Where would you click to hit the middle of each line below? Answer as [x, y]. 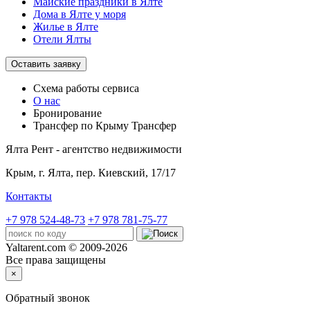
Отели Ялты [62, 39]
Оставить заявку [46, 64]
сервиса [121, 88]
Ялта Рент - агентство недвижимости [94, 149]
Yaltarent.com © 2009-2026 [66, 247]
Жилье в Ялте [66, 26]
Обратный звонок [48, 298]
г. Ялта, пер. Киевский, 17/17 [107, 172]
